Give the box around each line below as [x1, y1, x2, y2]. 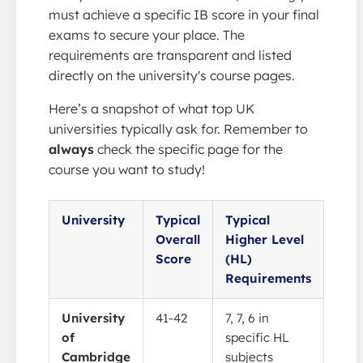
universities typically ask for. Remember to [49, 120, 308, 137]
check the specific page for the [94, 140, 283, 157]
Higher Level [225, 231, 304, 247]
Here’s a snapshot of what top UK [49, 100, 254, 117]
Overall [156, 231, 200, 247]
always [49, 140, 94, 157]
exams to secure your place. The [49, 26, 245, 43]
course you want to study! [49, 160, 205, 177]
